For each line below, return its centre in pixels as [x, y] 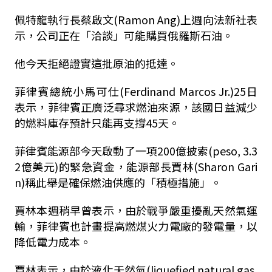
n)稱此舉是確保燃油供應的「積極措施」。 [118, 182]
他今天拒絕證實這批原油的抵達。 [96, 63]
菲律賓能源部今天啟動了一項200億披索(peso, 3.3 [136, 151]
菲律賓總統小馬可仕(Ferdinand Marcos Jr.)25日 [136, 91]
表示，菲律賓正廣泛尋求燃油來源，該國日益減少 [136, 107]
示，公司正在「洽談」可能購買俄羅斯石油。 [124, 35]
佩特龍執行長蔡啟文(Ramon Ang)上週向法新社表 [136, 19]
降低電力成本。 [53, 242]
